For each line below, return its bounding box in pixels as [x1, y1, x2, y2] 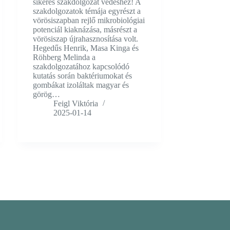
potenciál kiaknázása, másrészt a [32, 25, 137, 34]
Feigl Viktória [53, 99, 98, 108]
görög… [32, 90, 60, 99]
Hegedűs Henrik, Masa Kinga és [32, 44, 139, 53]
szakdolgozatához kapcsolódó [32, 62, 129, 71]
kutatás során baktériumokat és [32, 71, 132, 81]
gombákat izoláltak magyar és [32, 81, 129, 90]
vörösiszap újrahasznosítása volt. [32, 34, 138, 44]
